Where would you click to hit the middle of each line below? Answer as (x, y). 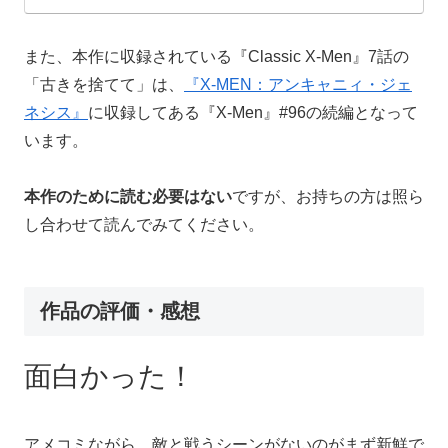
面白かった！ (109, 377)
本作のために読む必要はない (128, 197)
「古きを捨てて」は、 (104, 84)
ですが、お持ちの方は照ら (328, 197)
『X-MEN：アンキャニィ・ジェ (298, 84)
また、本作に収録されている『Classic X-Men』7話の (216, 56)
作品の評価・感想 (120, 311)
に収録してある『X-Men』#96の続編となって (253, 112)
